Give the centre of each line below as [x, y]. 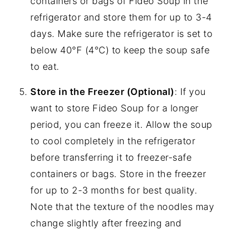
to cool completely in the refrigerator [113, 141]
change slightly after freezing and [106, 223]
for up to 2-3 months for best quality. [114, 190]
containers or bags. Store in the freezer [118, 174]
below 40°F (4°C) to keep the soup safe [120, 50]
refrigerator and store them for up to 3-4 [121, 17]
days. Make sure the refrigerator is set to [122, 34]
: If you [190, 92]
